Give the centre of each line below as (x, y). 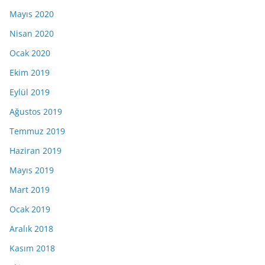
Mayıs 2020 (32, 14)
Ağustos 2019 (36, 111)
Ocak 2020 (30, 53)
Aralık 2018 (31, 228)
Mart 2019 (30, 189)
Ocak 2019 (30, 209)
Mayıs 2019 (32, 170)
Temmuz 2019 (37, 131)
